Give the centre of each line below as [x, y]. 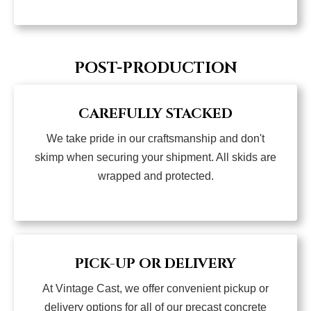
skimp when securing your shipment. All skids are [155, 158]
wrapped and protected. [155, 176]
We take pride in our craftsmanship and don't [155, 139]
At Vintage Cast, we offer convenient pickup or [155, 289]
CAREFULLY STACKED [155, 114]
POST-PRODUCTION [155, 69]
